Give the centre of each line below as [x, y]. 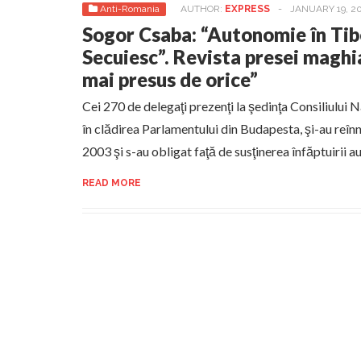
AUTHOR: [203, 9]
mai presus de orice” [170, 79]
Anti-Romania [130, 9]
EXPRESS [247, 9]
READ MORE [112, 183]
